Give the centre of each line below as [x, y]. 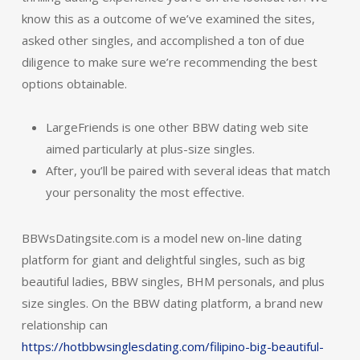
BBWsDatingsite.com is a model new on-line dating [162, 237]
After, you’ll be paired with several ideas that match [188, 170]
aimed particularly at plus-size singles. [150, 148]
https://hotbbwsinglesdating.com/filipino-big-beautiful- [172, 346]
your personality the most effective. [145, 192]
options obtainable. [74, 83]
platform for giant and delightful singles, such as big [163, 259]
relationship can [64, 324]
